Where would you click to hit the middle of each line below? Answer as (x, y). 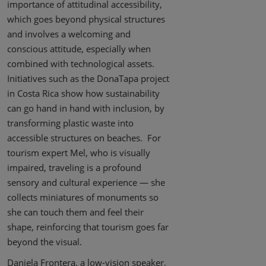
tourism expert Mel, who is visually (79, 153)
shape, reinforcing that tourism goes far (88, 227)
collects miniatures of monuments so (83, 197)
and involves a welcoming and (69, 34)
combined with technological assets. (82, 64)
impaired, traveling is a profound (74, 168)
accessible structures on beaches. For (84, 138)
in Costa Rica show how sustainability (83, 94)
